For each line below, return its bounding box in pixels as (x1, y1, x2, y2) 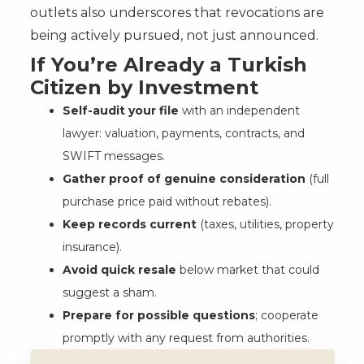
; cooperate (254, 307, 318, 323)
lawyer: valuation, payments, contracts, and (62, 125, 305, 141)
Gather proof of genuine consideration (62, 171, 305, 186)
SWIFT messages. (62, 148, 165, 163)
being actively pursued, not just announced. (29, 27, 318, 43)
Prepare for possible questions (62, 307, 255, 323)
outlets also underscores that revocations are (29, 4, 324, 20)
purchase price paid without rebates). (62, 193, 271, 209)
